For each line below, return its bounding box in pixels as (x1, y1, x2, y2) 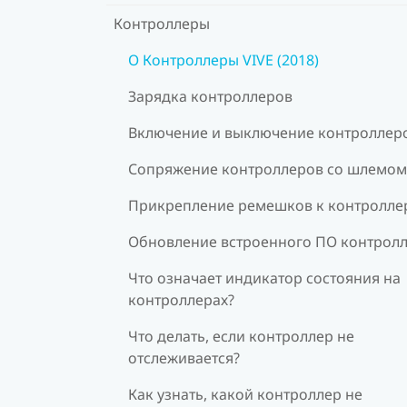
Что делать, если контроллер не (128, 325, 354, 346)
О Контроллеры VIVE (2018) (128, 49, 319, 70)
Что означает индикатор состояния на (128, 267, 401, 288)
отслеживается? (128, 347, 240, 368)
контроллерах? (128, 289, 234, 310)
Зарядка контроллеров (128, 85, 293, 106)
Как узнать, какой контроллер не (128, 383, 362, 404)
